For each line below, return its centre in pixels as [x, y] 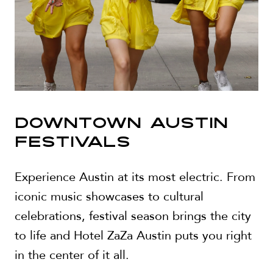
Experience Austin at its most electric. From [135, 177]
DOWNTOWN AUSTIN [121, 124]
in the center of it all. [72, 255]
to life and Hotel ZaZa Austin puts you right [133, 235]
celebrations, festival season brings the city [133, 216]
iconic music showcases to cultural [109, 196]
